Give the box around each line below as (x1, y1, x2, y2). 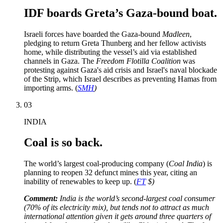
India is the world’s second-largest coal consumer (60, 194, 215, 203)
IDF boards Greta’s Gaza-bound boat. (24, 6, 217, 19)
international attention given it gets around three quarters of (24, 212, 211, 221)
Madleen (162, 29, 190, 38)
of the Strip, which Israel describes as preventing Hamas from (24, 74, 217, 83)
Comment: (24, 194, 60, 203)
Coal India (169, 159, 203, 168)
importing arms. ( (24, 83, 78, 92)
